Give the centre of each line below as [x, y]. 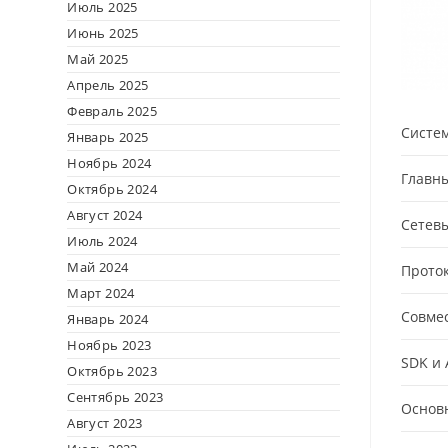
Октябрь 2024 [112, 189]
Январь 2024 [108, 319]
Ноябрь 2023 [109, 345]
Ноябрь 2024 [109, 163]
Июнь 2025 [103, 33]
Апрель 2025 [108, 85]
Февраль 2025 [112, 111]
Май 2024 [98, 267]
